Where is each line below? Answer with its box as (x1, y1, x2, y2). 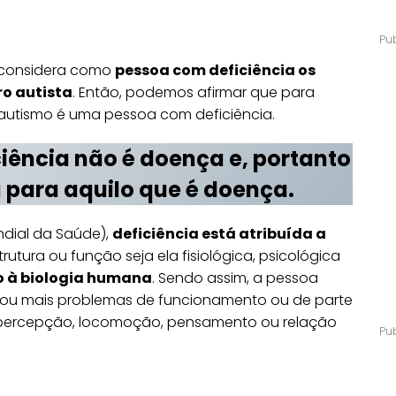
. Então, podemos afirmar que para (72, 82, 315, 103)
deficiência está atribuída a (112, 223, 326, 244)
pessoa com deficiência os (115, 60, 316, 80)
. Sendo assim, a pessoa (152, 267, 318, 288)
